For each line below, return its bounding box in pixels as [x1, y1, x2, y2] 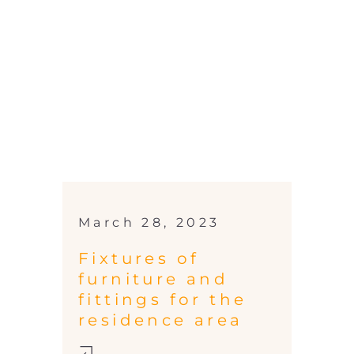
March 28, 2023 [78, 215, 220, 231]
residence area [78, 311, 243, 330]
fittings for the [78, 290, 247, 310]
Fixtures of [78, 249, 200, 269]
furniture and [78, 269, 229, 289]
